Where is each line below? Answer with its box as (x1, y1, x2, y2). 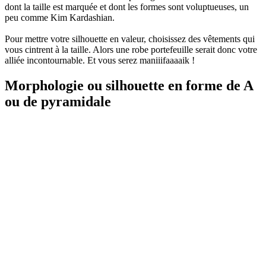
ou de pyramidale (5, 93, 111, 109)
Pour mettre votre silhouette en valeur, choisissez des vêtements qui (5, 34, 255, 45)
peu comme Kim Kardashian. (5, 12, 115, 23)
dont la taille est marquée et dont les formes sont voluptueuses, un (5, 2, 249, 12)
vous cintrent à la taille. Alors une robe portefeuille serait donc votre (5, 45, 257, 55)
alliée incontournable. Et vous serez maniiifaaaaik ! (5, 55, 195, 66)
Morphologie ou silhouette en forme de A (5, 77, 253, 93)
